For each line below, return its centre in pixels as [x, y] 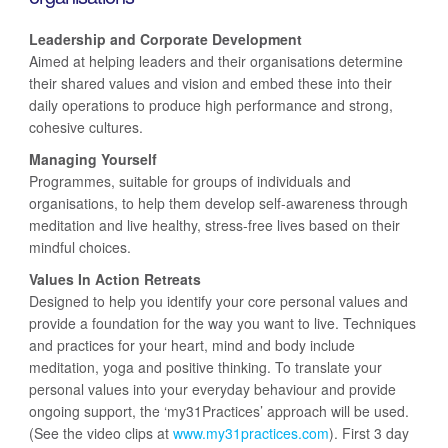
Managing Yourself [93, 159]
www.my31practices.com [251, 433]
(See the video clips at [101, 433]
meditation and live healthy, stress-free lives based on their [214, 225]
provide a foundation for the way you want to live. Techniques [222, 323]
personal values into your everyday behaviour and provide [212, 389]
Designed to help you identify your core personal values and [218, 301]
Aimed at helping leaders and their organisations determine [216, 61]
